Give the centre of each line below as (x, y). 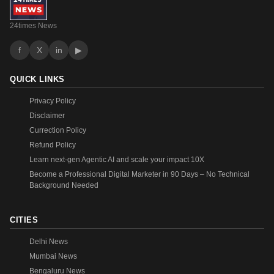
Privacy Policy (53, 101)
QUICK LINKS (37, 80)
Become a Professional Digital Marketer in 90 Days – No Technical (139, 175)
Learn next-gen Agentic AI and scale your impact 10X (117, 160)
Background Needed (64, 186)
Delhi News (49, 242)
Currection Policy (58, 131)
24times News (33, 26)
